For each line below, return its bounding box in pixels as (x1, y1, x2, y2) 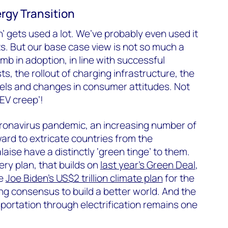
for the (162, 171, 194, 185)
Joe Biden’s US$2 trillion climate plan (5, 171, 163, 185)
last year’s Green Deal (100, 158, 195, 172)
